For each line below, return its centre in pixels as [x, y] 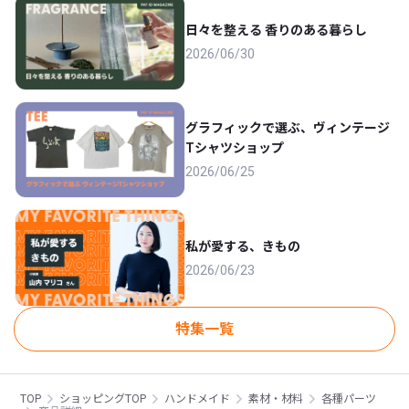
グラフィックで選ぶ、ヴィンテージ [288, 128]
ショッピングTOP [103, 399]
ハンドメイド [197, 399]
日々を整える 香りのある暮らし [277, 31]
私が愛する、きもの [243, 246]
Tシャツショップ [235, 148]
